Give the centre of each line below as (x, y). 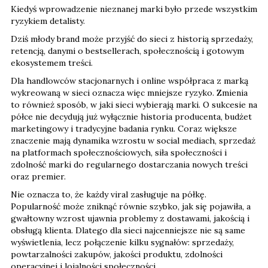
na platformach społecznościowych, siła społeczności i (119, 152)
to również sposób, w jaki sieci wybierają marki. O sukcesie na (134, 104)
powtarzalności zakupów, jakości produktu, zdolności (117, 254)
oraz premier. (38, 176)
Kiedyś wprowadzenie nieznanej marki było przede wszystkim (134, 9)
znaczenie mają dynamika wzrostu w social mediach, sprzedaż (133, 140)
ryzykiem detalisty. (48, 21)
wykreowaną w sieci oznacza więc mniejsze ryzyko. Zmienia (129, 92)
